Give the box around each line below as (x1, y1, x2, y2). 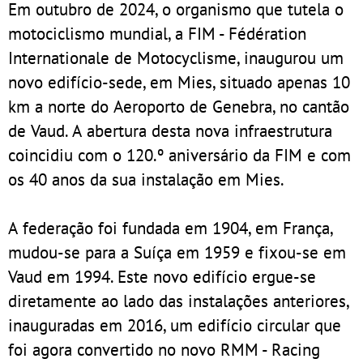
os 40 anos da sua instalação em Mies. (8, 167, 284, 190)
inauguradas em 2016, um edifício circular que (8, 313, 341, 336)
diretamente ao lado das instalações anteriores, (8, 288, 349, 312)
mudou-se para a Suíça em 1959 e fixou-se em (8, 240, 346, 263)
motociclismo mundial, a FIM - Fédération (8, 21, 306, 45)
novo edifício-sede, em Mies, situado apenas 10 (8, 70, 350, 93)
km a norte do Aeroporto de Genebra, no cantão (8, 94, 349, 117)
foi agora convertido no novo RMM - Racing (8, 337, 320, 361)
